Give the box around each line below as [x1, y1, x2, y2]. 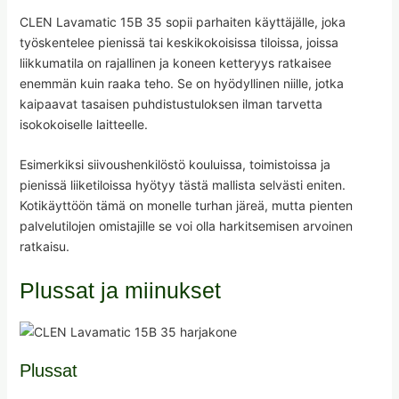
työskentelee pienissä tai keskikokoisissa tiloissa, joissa [19, 34, 338, 50]
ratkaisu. [19, 239, 69, 255]
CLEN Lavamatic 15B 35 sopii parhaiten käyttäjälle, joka [19, 13, 346, 29]
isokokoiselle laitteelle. [19, 116, 148, 132]
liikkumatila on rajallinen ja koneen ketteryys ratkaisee [19, 54, 331, 70]
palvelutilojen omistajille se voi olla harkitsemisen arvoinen [19, 218, 353, 234]
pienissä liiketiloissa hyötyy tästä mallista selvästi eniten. [19, 177, 346, 193]
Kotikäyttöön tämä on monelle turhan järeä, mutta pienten [19, 198, 353, 214]
